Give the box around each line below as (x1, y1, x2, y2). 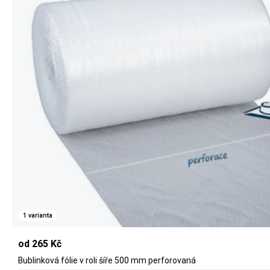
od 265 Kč (18, 238, 61, 250)
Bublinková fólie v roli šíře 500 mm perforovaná (18, 256, 196, 266)
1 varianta (23, 211, 52, 219)
